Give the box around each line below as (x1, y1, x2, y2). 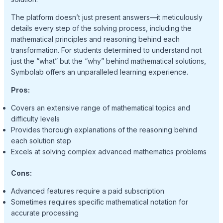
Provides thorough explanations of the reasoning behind (10, 125, 197, 134)
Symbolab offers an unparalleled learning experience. (10, 67, 188, 76)
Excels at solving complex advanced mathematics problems (10, 147, 207, 156)
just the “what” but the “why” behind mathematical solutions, (10, 56, 206, 65)
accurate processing (10, 208, 79, 217)
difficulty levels (10, 114, 60, 123)
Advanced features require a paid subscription (10, 186, 164, 195)
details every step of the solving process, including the (10, 23, 192, 32)
